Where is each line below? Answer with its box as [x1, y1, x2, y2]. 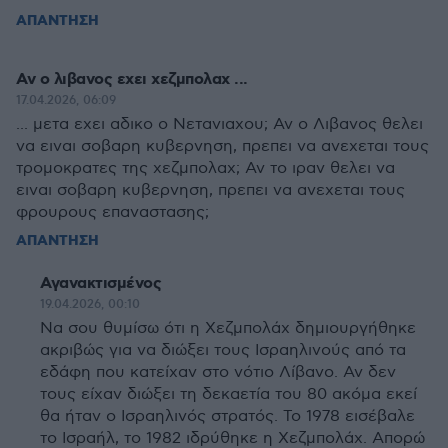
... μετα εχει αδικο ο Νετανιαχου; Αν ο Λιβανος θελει [16, 115, 423, 134]
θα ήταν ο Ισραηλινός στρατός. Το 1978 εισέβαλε [40, 407, 415, 426]
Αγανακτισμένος [40, 273, 161, 294]
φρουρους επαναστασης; [16, 203, 209, 222]
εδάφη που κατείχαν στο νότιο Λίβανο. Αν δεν [40, 363, 396, 382]
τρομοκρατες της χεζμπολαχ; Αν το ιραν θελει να [16, 159, 395, 178]
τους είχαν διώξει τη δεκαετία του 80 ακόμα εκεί [40, 385, 417, 404]
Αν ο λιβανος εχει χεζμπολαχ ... [16, 69, 248, 90]
